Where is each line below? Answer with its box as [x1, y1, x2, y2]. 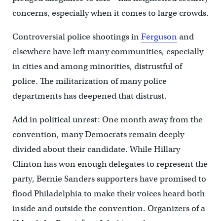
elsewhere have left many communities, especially [12, 46, 203, 57]
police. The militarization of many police [12, 75, 167, 86]
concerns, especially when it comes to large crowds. [12, 7, 209, 18]
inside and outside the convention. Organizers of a [12, 203, 205, 214]
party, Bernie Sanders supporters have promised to [12, 173, 206, 184]
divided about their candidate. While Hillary [12, 144, 180, 154]
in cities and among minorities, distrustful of [12, 61, 182, 72]
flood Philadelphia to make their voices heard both [12, 188, 205, 199]
